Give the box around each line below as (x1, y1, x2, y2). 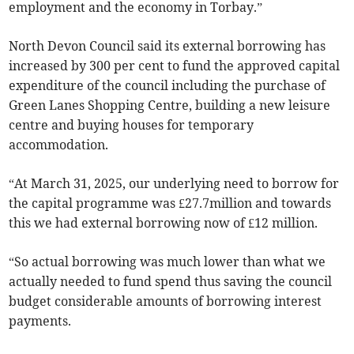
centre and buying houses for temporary (9, 117, 254, 134)
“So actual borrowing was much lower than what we (9, 254, 326, 270)
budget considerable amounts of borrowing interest (9, 293, 322, 310)
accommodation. (9, 137, 109, 153)
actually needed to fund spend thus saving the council (9, 273, 333, 290)
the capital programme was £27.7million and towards (9, 195, 332, 212)
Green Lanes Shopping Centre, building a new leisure (9, 97, 331, 114)
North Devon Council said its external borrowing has (9, 38, 326, 55)
